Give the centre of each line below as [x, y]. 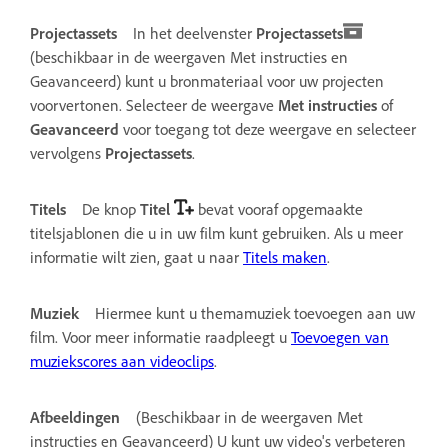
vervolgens [67, 152]
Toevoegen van [340, 336]
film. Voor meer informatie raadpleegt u [160, 336]
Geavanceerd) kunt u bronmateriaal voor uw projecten [207, 80]
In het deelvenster [194, 32]
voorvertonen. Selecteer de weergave [154, 104]
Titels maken [285, 256]
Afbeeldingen [75, 416]
